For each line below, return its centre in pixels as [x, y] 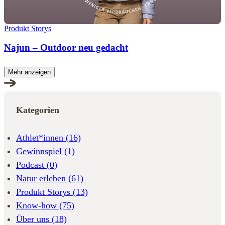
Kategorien [38, 110]
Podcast [31, 165]
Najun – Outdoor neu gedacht [66, 48]
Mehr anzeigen [29, 72]
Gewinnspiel [40, 151]
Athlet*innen [41, 138]
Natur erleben [42, 179]
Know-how [38, 206]
